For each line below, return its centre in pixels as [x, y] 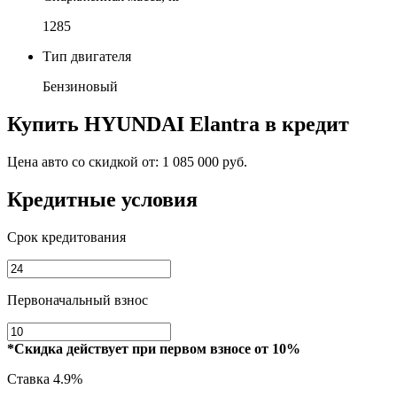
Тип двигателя [87, 56]
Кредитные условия [102, 199]
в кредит [304, 124]
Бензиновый [80, 86]
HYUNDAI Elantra [172, 124]
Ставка [30, 378]
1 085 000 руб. [205, 161]
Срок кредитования [66, 237]
